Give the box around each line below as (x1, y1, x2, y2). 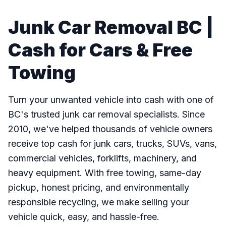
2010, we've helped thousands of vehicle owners (8, 124, 212, 134)
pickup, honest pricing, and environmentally (8, 182, 189, 193)
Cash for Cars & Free (8, 39, 193, 61)
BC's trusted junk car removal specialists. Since (8, 109, 205, 120)
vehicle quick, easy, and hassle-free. (8, 211, 159, 222)
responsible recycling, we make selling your (8, 197, 189, 207)
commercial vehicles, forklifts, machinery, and (8, 153, 197, 163)
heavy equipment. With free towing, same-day (8, 167, 201, 178)
